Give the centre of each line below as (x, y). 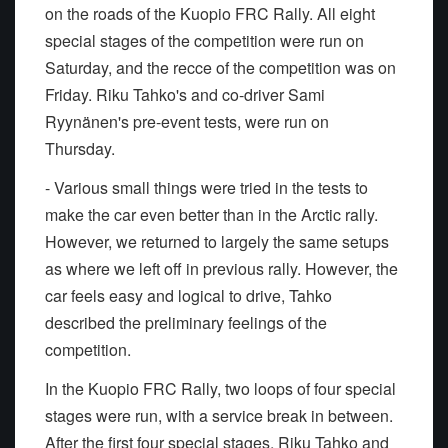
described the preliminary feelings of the (186, 323)
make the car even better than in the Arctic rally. (211, 215)
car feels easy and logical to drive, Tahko (188, 296)
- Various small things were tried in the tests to (206, 188)
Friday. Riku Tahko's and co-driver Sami (185, 95)
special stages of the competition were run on (204, 41)
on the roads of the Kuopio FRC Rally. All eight (210, 14)
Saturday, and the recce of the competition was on (220, 68)
